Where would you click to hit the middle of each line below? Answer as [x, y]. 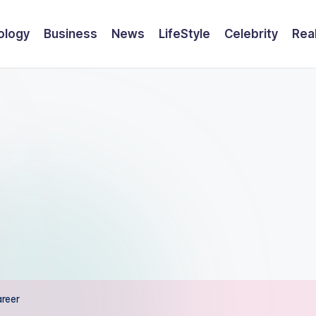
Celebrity [251, 34]
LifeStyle [184, 34]
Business [71, 34]
